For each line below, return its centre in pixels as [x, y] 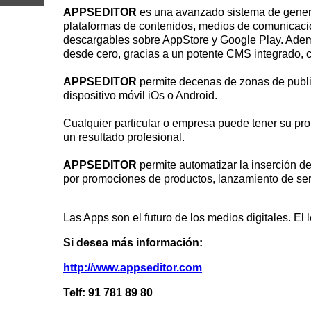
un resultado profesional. [124, 137]
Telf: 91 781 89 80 [108, 292]
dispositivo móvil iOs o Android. [140, 95]
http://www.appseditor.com [133, 267]
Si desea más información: [133, 242]
